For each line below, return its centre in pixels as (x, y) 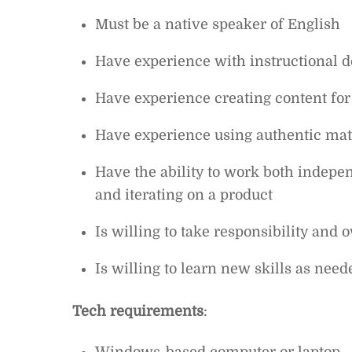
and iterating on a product (183, 194)
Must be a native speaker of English (217, 24)
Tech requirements (138, 312)
